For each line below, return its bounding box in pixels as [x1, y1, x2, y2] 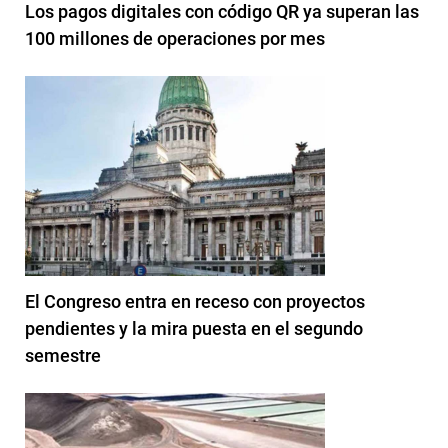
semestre [25, 344, 101, 366]
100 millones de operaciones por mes [25, 27, 325, 49]
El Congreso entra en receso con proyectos [25, 290, 365, 312]
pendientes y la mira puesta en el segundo [25, 317, 363, 339]
